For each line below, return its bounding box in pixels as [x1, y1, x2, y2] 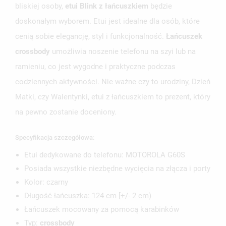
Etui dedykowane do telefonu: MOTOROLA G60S [24, 150, 185, 160]
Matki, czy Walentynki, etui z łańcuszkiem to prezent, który [15, 92, 210, 102]
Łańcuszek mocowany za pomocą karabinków [24, 205, 179, 214]
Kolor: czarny [24, 178, 68, 187]
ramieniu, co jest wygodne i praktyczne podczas [15, 62, 176, 72]
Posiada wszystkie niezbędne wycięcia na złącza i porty [24, 164, 210, 174]
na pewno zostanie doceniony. [15, 107, 117, 117]
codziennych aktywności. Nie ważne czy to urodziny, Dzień [15, 77, 210, 87]
